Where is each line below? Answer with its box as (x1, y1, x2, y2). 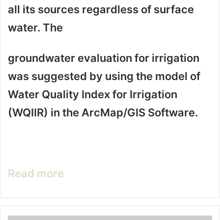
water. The (8, 21, 63, 34)
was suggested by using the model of (8, 69, 200, 82)
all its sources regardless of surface (8, 2, 194, 16)
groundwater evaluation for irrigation (8, 51, 199, 64)
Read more (8, 166, 64, 180)
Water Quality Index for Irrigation (8, 87, 177, 101)
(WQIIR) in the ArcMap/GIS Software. (8, 106, 198, 119)
